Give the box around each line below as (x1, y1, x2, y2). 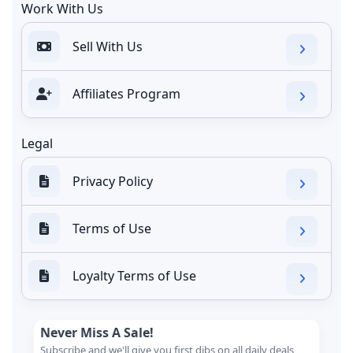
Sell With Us (72, 38, 143, 56)
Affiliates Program (72, 85, 180, 103)
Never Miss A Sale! (40, 324, 154, 342)
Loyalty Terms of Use (72, 267, 196, 285)
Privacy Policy (72, 173, 153, 191)
